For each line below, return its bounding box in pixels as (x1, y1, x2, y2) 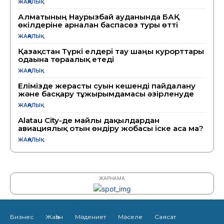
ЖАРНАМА (99, 175, 125, 181)
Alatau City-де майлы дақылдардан (18, 115, 159, 125)
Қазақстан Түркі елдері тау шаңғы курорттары (18, 46, 204, 56)
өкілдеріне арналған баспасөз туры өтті (18, 20, 178, 30)
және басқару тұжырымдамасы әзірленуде (18, 89, 194, 99)
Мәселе (118, 213, 142, 221)
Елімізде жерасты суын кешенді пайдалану (18, 81, 195, 91)
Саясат (154, 213, 176, 221)
